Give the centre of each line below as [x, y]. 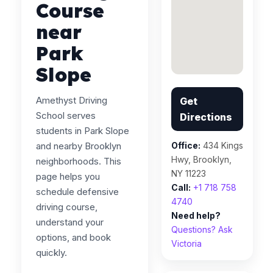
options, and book [73, 237]
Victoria [186, 243]
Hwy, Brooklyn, [201, 159]
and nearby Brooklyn [79, 146]
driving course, [67, 207]
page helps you [68, 176]
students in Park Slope [83, 131]
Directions [206, 117]
